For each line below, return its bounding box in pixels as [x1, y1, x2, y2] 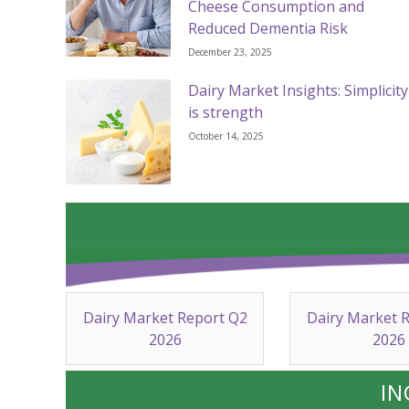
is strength [188, 102, 264, 123]
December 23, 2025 [188, 46, 273, 59]
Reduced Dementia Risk [188, 18, 349, 39]
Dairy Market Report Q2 [82, 308, 247, 329]
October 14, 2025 [188, 130, 265, 143]
